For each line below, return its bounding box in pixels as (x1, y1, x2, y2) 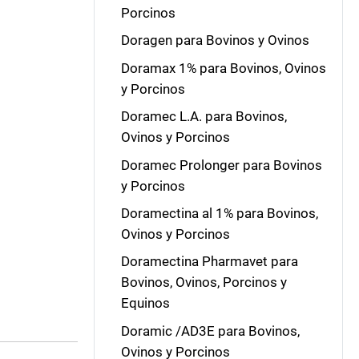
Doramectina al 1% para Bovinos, (120, 204, 318, 221)
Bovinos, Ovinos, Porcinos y (120, 274, 287, 291)
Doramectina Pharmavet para (120, 253, 298, 270)
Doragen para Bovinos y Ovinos (120, 32, 309, 49)
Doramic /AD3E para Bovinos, (120, 322, 300, 339)
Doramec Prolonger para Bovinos (120, 156, 322, 173)
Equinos (120, 295, 170, 312)
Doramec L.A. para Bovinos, (120, 108, 287, 125)
